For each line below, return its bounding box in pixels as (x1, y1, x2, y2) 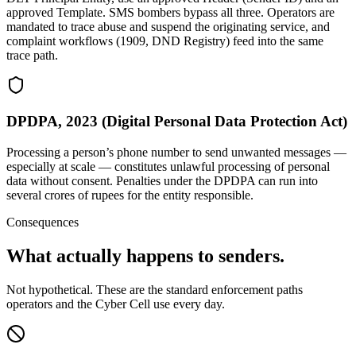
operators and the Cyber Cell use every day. (6, 296, 225, 311)
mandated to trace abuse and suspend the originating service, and (6, 20, 330, 34)
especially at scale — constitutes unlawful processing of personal (6, 159, 330, 173)
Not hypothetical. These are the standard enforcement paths (6, 282, 303, 296)
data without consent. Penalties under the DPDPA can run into (6, 173, 318, 188)
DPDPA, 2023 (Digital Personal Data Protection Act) (6, 112, 347, 130)
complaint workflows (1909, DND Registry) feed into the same (6, 34, 323, 48)
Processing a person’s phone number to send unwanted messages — (6, 145, 346, 159)
